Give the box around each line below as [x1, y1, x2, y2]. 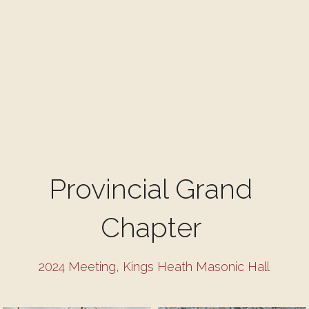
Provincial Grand [49, 172, 253, 206]
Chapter [100, 211, 208, 244]
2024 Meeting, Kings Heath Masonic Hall [39, 259, 270, 275]
